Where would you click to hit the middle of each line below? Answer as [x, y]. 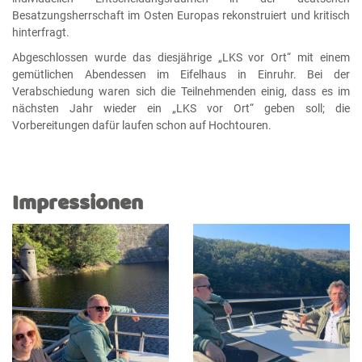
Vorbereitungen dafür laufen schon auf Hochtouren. [142, 126]
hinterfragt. [41, 32]
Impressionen [78, 203]
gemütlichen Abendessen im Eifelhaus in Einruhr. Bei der [181, 75]
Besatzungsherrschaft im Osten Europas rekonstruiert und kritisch [181, 15]
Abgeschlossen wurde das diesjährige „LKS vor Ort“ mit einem [181, 58]
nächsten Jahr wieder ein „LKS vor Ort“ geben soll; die [181, 109]
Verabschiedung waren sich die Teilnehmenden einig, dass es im [181, 92]
